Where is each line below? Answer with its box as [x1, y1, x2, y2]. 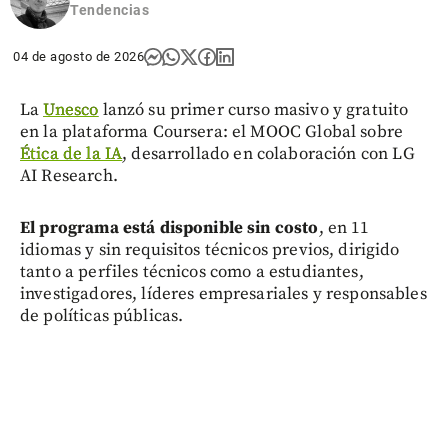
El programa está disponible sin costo [20, 217, 319, 240]
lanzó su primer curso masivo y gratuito [98, 99, 409, 122]
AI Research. [20, 165, 118, 188]
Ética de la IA [20, 143, 123, 166]
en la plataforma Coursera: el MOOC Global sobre [20, 121, 404, 144]
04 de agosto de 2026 [13, 49, 144, 65]
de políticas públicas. [20, 305, 184, 328]
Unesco [43, 99, 99, 122]
